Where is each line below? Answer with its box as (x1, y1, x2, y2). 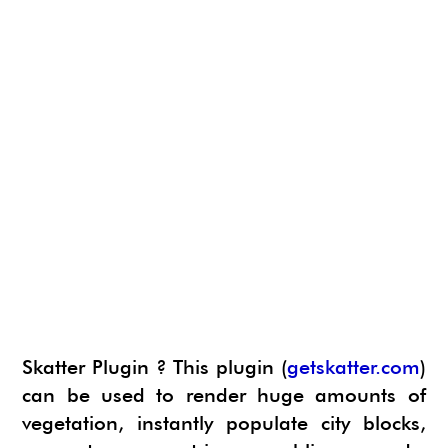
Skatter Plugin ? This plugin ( (22, 355, 287, 379)
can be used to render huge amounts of (22, 383, 426, 407)
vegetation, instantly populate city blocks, (22, 411, 426, 435)
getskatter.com (286, 355, 420, 379)
